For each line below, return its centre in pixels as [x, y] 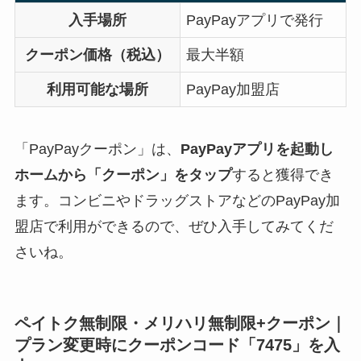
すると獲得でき [282, 174]
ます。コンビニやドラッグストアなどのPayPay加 [177, 200]
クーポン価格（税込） [97, 54]
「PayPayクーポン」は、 [97, 149]
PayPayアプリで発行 [255, 20]
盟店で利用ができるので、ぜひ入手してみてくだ [174, 226]
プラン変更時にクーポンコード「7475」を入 [177, 344]
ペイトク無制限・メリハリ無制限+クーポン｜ [180, 323]
